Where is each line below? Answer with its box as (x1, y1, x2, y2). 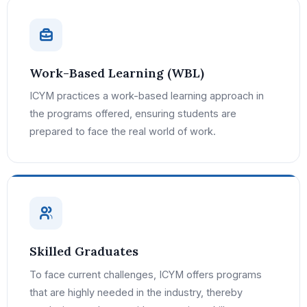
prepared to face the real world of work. (29, 125, 216, 138)
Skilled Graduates (29, 243, 138, 260)
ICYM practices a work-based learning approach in (29, 90, 264, 102)
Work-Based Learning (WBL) (29, 64, 204, 81)
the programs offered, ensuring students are (29, 108, 236, 120)
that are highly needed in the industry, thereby (29, 286, 243, 299)
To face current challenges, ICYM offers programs (29, 269, 262, 281)
